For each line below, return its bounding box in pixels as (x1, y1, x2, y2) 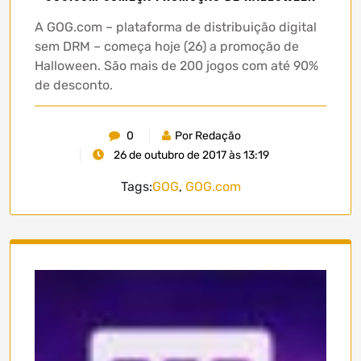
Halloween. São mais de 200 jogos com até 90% (35, 57, 318, 73)
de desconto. (35, 77, 113, 93)
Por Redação (174, 128, 241, 143)
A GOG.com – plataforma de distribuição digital (35, 19, 317, 35)
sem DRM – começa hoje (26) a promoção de (35, 38, 299, 54)
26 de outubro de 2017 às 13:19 (111, 147, 269, 162)
